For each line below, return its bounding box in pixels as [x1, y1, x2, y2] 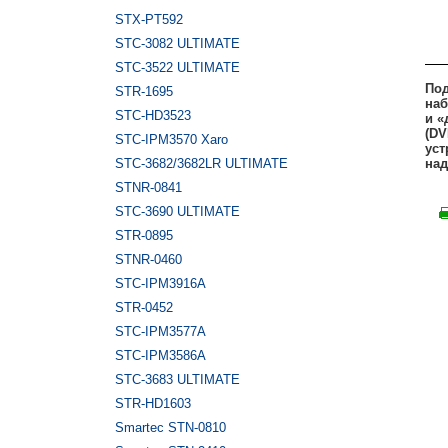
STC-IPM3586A [115, 348, 206, 363]
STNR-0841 [115, 180, 182, 195]
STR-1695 [115, 84, 173, 99]
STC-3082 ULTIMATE [115, 36, 240, 51]
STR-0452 [115, 300, 173, 315]
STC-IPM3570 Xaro [115, 132, 228, 147]
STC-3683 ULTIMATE [115, 372, 240, 387]
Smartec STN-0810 [115, 420, 226, 435]
